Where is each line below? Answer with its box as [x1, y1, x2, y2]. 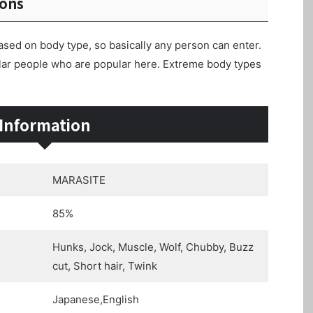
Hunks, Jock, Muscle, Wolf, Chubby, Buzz [52, 240, 254, 254]
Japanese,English [52, 293, 139, 307]
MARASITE [52, 173, 105, 187]
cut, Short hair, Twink [52, 259, 157, 273]
